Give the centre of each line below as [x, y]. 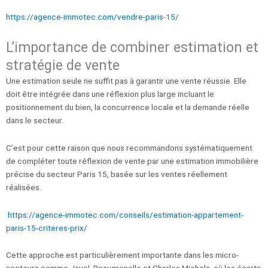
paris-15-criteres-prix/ [47, 228]
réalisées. [24, 187]
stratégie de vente [63, 65]
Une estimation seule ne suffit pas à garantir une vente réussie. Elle [126, 80]
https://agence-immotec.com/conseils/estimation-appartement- [126, 214]
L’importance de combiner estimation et [132, 47]
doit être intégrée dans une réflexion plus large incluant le [110, 94]
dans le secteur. [35, 120]
